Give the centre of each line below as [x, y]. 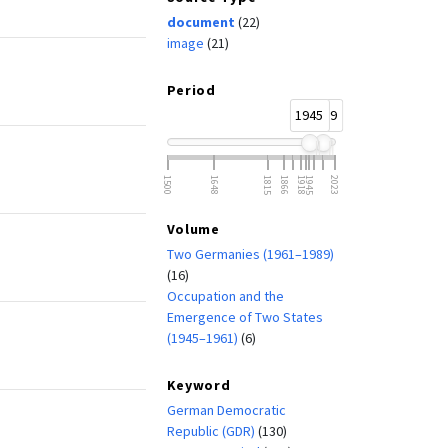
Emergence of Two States [244, 316]
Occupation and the [225, 295]
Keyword [198, 384]
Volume [193, 228]
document [202, 21]
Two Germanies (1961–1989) [250, 253]
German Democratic [226, 409]
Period [191, 89]
